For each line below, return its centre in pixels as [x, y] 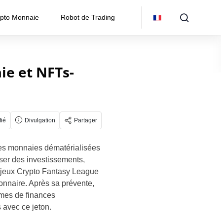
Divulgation [40, 120]
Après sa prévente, [61, 183]
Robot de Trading [88, 17]
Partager [86, 120]
